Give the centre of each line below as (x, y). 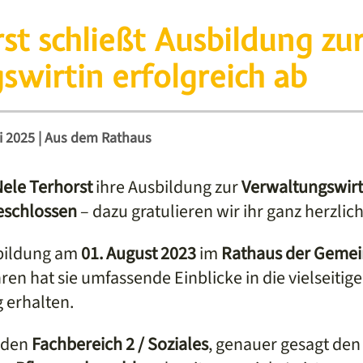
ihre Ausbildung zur (167, 187)
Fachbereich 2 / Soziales (120, 344)
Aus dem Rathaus (98, 138)
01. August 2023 (139, 253)
